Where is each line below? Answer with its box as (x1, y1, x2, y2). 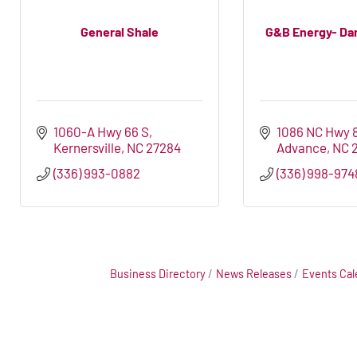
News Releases (216, 267, 292, 281)
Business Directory (110, 267, 206, 281)
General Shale (80, 23, 159, 39)
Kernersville (53, 139, 122, 156)
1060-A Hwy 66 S (53, 124, 150, 140)
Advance (277, 139, 328, 156)
